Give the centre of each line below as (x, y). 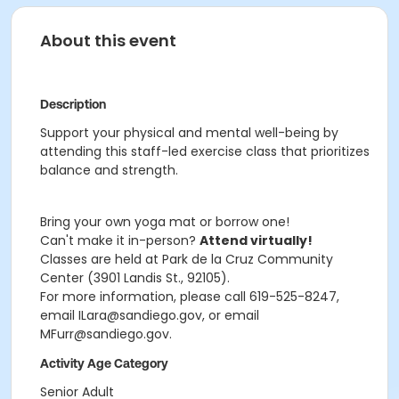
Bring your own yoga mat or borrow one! (165, 222)
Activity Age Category (104, 363)
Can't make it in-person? (120, 240)
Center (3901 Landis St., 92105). (135, 278)
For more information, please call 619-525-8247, (190, 297)
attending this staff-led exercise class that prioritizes (205, 151)
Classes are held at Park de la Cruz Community (187, 259)
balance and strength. (109, 170)
